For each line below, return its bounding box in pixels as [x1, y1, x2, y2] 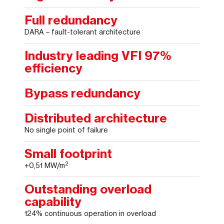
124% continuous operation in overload [24, 209, 156, 218]
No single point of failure [24, 125, 108, 134]
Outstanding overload [24, 181, 152, 197]
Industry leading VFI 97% [24, 48, 172, 63]
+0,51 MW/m [24, 161, 65, 170]
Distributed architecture [24, 110, 167, 126]
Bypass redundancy [24, 85, 141, 101]
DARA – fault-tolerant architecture [24, 27, 141, 36]
